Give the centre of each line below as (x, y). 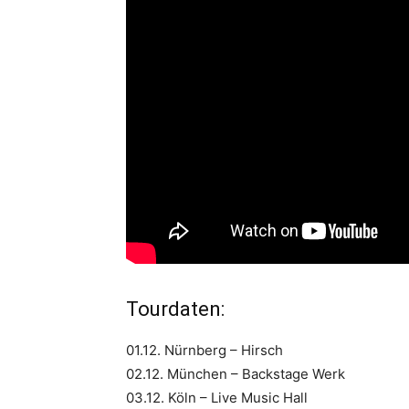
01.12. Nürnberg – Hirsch (204, 350)
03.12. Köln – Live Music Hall (217, 397)
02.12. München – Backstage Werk (236, 373)
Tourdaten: (175, 309)
